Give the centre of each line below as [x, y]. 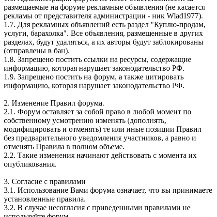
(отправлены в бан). [37, 51]
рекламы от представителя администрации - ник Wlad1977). [103, 16]
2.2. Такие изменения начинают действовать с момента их [100, 155]
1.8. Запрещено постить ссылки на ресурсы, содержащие [98, 60]
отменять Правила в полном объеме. [64, 147]
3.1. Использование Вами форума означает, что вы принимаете [108, 190]
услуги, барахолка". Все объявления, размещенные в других [103, 33]
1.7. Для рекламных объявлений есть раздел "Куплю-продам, [105, 25]
